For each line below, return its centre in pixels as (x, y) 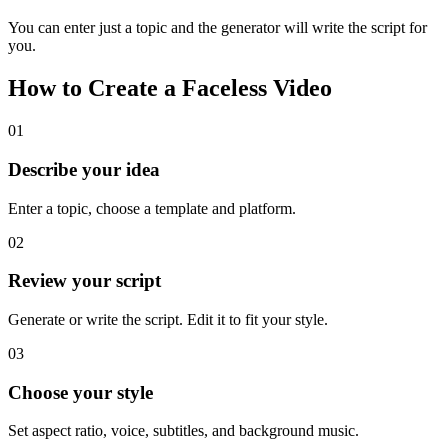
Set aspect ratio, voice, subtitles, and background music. (183, 431)
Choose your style (80, 392)
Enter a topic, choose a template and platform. (152, 208)
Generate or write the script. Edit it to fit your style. (168, 319)
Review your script (84, 281)
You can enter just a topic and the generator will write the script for (217, 28)
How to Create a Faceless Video (170, 88)
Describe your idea (84, 169)
